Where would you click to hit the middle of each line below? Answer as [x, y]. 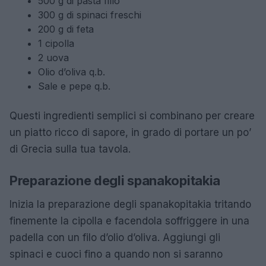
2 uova [53, 57]
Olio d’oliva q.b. [72, 72]
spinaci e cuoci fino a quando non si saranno [116, 254]
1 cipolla [56, 43]
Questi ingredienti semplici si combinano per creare [132, 115]
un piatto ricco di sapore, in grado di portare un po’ [130, 132]
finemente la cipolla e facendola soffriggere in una [129, 221]
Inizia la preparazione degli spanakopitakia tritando [130, 204]
